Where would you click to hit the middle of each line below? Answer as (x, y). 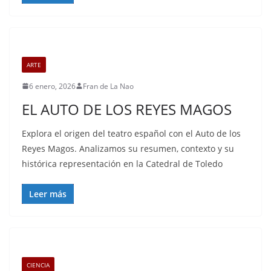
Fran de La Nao (108, 86)
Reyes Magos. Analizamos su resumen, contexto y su (128, 148)
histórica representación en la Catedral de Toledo (122, 163)
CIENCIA (38, 265)
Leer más (48, 194)
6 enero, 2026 (52, 86)
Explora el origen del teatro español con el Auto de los (131, 133)
